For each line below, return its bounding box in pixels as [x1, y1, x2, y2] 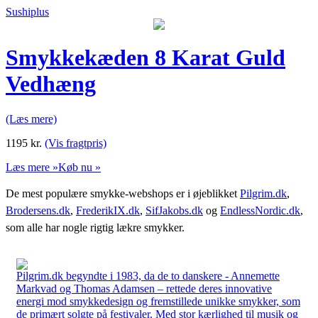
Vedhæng [6, 71, 96, 97]
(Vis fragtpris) [45, 136, 106, 149]
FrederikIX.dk [76, 204, 140, 216]
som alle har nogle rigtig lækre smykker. [6, 221, 185, 234]
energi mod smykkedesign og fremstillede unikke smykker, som [16, 295, 300, 307]
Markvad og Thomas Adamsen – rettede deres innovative [16, 282, 272, 295]
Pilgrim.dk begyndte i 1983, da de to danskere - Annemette [16, 269, 280, 282]
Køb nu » [58, 160, 101, 173]
